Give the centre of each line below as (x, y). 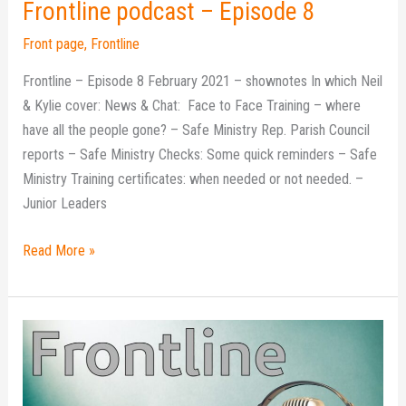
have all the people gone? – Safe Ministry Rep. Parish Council (197, 130)
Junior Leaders (65, 203)
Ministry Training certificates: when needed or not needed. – (193, 179)
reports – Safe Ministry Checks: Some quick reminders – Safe (200, 154)
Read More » (59, 250)
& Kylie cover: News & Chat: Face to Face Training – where (192, 105)
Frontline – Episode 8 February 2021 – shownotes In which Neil (203, 81)
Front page (54, 43)
